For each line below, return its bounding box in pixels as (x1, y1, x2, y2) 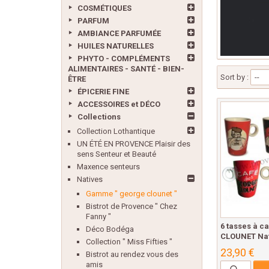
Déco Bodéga (86, 225, 134, 234)
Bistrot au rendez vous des (86, 250, 178, 259)
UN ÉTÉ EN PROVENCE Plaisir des (77, 139, 190, 148)
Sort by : (220, 73, 249, 82)
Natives (77, 175, 103, 184)
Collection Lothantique (77, 127, 155, 136)
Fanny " (86, 212, 111, 221)
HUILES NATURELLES (77, 41, 154, 50)
